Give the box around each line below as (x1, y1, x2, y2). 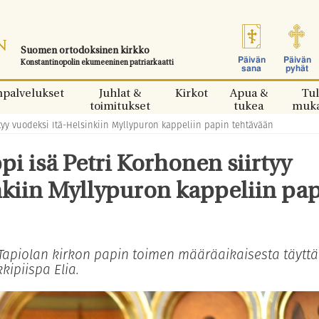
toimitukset (89, 101, 150, 113)
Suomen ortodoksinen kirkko (21, 46, 150, 56)
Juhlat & (98, 88, 141, 100)
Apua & (229, 88, 268, 100)
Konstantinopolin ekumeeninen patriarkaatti (21, 59, 174, 67)
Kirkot (175, 88, 208, 100)
